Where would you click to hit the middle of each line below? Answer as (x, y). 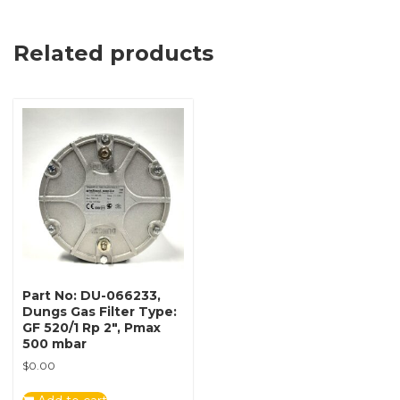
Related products (113, 53)
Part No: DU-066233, (92, 296)
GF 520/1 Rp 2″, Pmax (92, 328)
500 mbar (54, 344)
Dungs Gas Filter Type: (100, 312)
